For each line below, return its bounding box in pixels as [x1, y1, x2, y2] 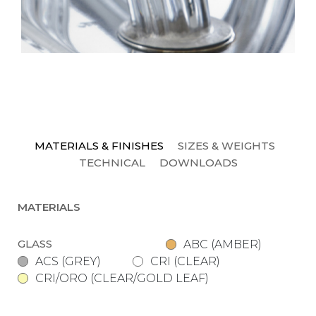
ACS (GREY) [35, 255, 101, 268]
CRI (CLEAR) [150, 255, 220, 268]
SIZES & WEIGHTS [177, 139, 275, 152]
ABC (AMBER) [183, 238, 262, 251]
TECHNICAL [78, 156, 145, 169]
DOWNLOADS [159, 156, 238, 169]
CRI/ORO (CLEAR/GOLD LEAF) [35, 272, 209, 285]
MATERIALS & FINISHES [34, 139, 164, 152]
